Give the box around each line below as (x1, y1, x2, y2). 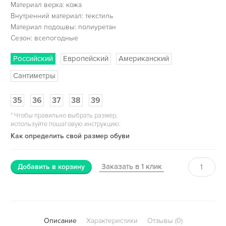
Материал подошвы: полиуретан (10, 22, 116, 31)
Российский (13, 53, 53, 63)
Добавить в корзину (17, 162, 85, 171)
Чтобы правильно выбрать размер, (12, 111, 118, 120)
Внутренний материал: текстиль (10, 11, 113, 20)
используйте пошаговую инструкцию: (10, 120, 121, 128)
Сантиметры (13, 71, 55, 80)
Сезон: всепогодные (10, 33, 78, 42)
